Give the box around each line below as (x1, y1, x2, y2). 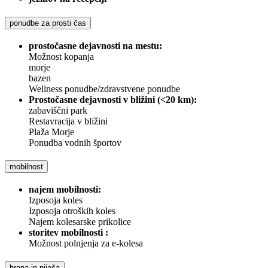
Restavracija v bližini (29, 115, 108, 126)
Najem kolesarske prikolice (29, 216, 131, 227)
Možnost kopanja (29, 51, 94, 62)
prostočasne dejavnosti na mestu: (29, 40, 162, 51)
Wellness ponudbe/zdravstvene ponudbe (29, 83, 180, 94)
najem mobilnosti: (29, 184, 101, 194)
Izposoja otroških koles (29, 205, 115, 216)
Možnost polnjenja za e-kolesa (29, 237, 143, 248)
